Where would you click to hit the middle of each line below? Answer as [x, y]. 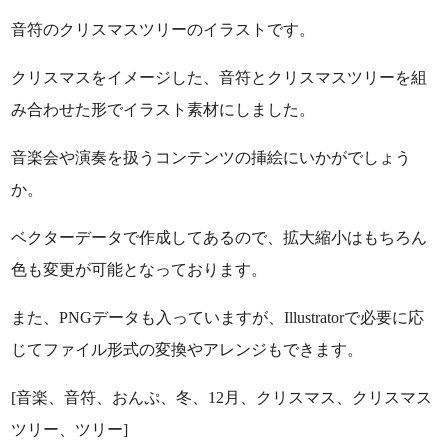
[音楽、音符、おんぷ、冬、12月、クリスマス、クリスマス [222, 397]
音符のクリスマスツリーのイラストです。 [163, 29]
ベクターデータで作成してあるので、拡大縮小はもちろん [219, 237]
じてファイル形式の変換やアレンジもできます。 [187, 349]
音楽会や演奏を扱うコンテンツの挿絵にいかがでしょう [211, 157]
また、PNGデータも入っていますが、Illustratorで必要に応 [218, 317]
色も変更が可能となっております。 [139, 269]
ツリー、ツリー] [70, 429]
